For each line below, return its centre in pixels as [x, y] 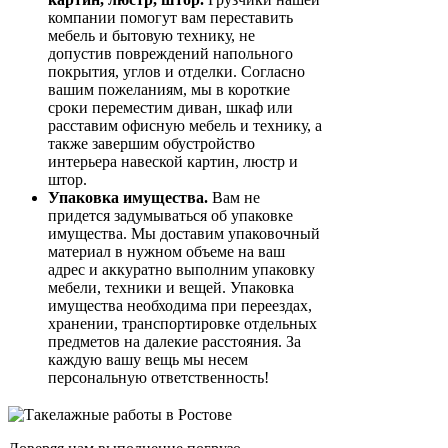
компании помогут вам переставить [170, 18]
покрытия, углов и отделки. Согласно [176, 72]
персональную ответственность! [158, 378]
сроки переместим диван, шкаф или [170, 108]
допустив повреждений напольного [170, 54]
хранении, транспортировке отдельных [182, 324]
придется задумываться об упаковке [170, 216]
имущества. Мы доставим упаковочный [184, 234]
